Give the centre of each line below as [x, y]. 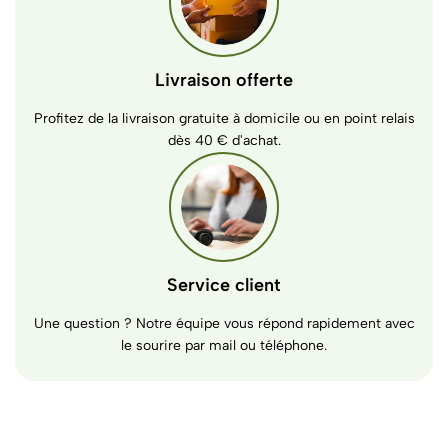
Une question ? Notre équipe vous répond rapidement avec [224, 323]
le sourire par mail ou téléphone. [224, 345]
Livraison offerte [224, 80]
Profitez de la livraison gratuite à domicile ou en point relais [224, 118]
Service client [224, 285]
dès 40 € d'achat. [224, 140]
